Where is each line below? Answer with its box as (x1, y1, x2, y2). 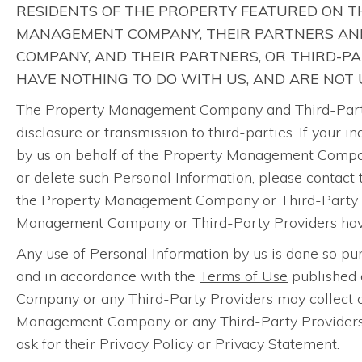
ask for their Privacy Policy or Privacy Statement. (16, 335, 339, 353)
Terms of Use (200, 267, 288, 285)
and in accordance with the (16, 267, 200, 285)
